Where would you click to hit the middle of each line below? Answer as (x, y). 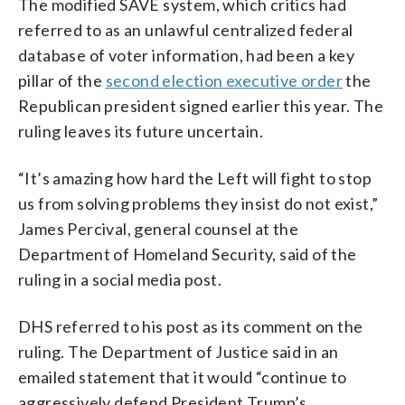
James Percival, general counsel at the (159, 228)
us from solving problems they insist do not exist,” (198, 203)
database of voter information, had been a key (186, 55)
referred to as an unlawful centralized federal (186, 29)
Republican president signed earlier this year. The (201, 105)
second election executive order (224, 80)
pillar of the (62, 80)
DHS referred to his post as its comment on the (191, 326)
